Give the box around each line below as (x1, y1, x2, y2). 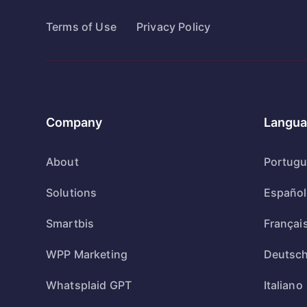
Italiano (263, 278, 303, 292)
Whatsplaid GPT (46, 278, 132, 292)
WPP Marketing (46, 247, 128, 261)
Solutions (46, 185, 97, 199)
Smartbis (46, 216, 95, 230)
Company (46, 114, 102, 130)
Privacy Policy (136, 19, 211, 34)
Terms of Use (46, 19, 116, 34)
